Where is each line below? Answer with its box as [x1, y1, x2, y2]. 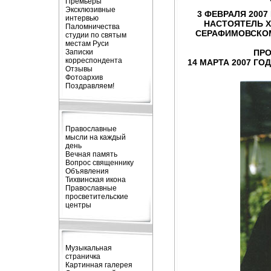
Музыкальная [65, 244, 112, 252]
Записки [65, 48, 93, 56]
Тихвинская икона [65, 175, 126, 184]
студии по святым [65, 31, 126, 39]
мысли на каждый [65, 133, 126, 142]
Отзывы [65, 65, 93, 73]
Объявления [65, 167, 109, 175]
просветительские [65, 192, 128, 201]
